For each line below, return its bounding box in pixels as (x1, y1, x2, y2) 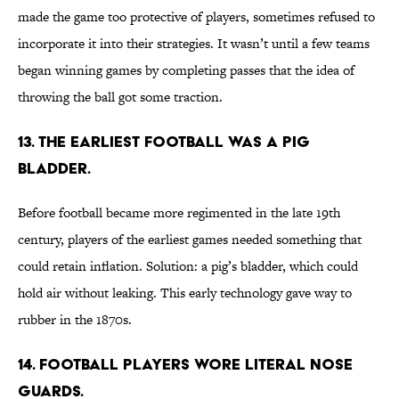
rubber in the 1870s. (18, 310, 132, 330)
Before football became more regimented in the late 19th (18, 203, 340, 223)
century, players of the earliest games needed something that (18, 230, 362, 249)
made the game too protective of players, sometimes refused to (18, 7, 375, 27)
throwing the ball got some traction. (18, 87, 223, 107)
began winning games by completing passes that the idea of (18, 61, 354, 80)
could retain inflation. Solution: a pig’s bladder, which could (18, 256, 358, 276)
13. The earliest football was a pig (18, 132, 310, 151)
